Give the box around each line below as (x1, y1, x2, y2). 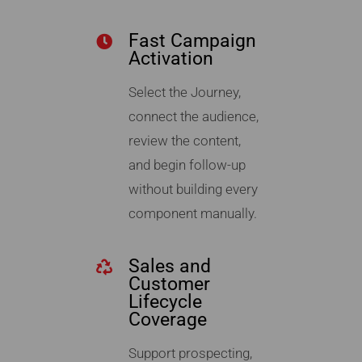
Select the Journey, (128, 84, 241, 101)
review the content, (128, 133, 241, 149)
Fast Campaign (128, 30, 256, 53)
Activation (128, 48, 213, 70)
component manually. (128, 205, 257, 222)
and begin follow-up (128, 157, 246, 174)
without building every (128, 181, 258, 198)
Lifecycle (128, 291, 202, 314)
